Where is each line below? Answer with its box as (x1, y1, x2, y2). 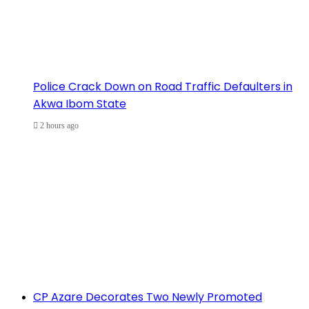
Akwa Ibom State (33, 96, 126, 112)
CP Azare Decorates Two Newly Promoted (33, 289, 262, 306)
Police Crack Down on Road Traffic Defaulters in (33, 79, 292, 95)
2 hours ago (40, 121, 79, 131)
